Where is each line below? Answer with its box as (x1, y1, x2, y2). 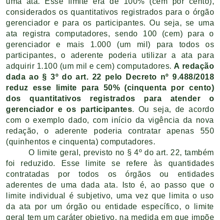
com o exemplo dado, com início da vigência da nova (6, 115, 214, 124)
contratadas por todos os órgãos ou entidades (6, 169, 214, 178)
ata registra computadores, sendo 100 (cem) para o (6, 29, 214, 38)
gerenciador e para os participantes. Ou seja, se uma (6, 18, 214, 27)
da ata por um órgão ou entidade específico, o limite (6, 202, 214, 211)
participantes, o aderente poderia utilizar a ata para (6, 51, 214, 59)
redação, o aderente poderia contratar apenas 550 (6, 126, 214, 135)
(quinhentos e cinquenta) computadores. (6, 137, 155, 146)
